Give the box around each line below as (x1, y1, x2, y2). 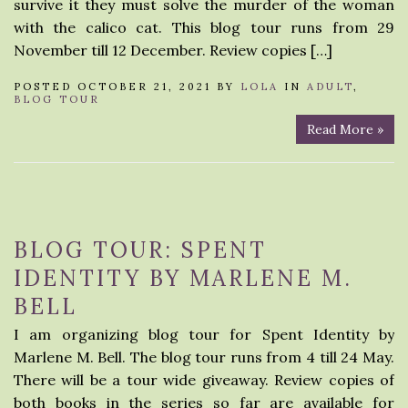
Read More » (307, 121, 383, 138)
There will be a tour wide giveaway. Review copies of (14, 371, 394, 389)
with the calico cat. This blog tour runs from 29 (14, 18, 394, 36)
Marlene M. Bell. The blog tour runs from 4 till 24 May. (14, 348, 394, 366)
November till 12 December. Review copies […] (14, 41, 332, 59)
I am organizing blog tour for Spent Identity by (14, 325, 394, 343)
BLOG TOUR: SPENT (14, 236, 267, 264)
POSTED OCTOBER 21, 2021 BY (14, 80, 240, 93)
